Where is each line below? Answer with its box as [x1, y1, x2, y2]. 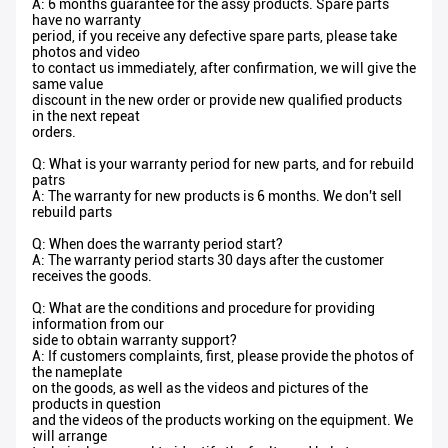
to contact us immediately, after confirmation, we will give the [32, 60, 416, 77]
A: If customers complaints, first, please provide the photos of [32, 348, 414, 365]
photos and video [32, 44, 140, 61]
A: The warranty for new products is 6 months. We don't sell [32, 188, 402, 205]
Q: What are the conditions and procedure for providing [32, 300, 375, 317]
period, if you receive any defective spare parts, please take [32, 28, 397, 45]
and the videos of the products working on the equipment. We [32, 412, 413, 429]
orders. [32, 124, 76, 141]
